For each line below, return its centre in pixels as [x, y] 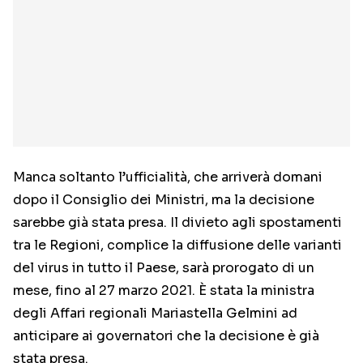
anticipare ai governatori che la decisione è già [166, 336]
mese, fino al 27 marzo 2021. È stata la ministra [164, 291]
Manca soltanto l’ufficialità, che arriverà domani [168, 177]
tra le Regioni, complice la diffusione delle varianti [177, 246]
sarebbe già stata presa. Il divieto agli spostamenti [177, 223]
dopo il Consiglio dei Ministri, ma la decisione [164, 200]
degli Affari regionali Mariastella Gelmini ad [155, 314]
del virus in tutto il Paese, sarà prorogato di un [164, 268]
